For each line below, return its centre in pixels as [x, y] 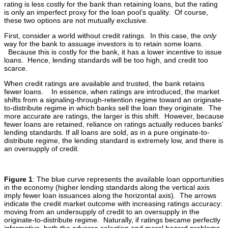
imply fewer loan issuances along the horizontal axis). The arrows [110, 196]
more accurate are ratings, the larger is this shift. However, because [114, 116]
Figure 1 [18, 179]
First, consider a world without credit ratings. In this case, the [104, 36]
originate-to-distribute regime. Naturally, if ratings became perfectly [112, 220]
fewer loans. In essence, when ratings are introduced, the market [112, 92]
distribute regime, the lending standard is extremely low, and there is [114, 141]
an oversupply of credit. [43, 149]
